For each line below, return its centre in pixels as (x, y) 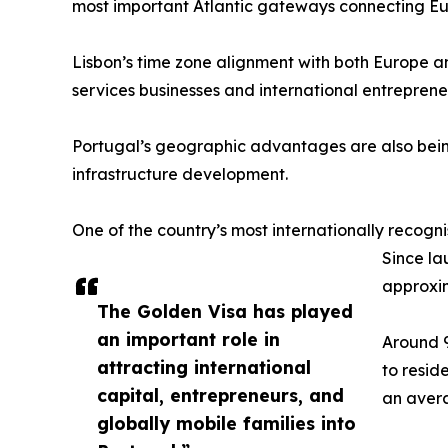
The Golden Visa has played (225, 311)
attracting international (204, 367)
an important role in (188, 339)
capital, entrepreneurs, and (220, 395)
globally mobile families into (226, 423)
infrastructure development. (180, 174)
